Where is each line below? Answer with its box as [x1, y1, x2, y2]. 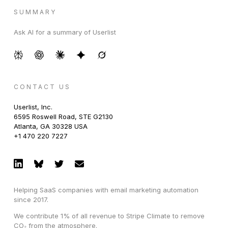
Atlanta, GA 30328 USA [13, 122, 88, 130]
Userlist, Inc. [13, 102, 52, 111]
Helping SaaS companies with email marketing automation [13, 185, 198, 194]
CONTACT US [13, 82, 71, 91]
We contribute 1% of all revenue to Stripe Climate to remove [13, 211, 205, 220]
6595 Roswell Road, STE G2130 [13, 112, 113, 121]
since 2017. [13, 195, 48, 204]
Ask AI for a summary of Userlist [13, 27, 116, 36]
